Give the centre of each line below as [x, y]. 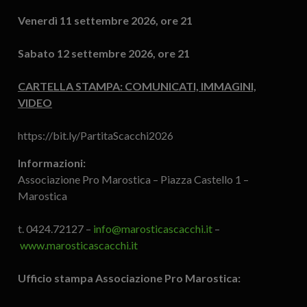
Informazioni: [51, 163]
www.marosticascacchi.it [78, 245]
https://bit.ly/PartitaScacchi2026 [95, 136]
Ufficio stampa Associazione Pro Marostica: [129, 278]
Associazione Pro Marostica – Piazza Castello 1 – [133, 180]
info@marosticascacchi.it [152, 229]
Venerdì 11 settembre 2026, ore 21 [105, 21]
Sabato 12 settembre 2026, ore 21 [103, 53]
